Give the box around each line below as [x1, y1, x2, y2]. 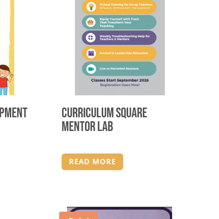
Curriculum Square [61, 105, 147, 121]
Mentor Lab [61, 118, 113, 135]
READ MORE [68, 156, 116, 167]
